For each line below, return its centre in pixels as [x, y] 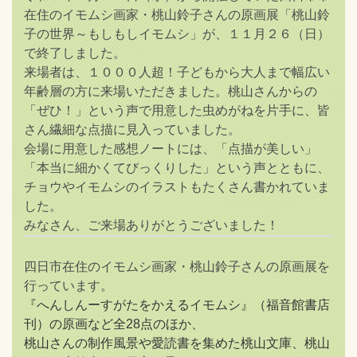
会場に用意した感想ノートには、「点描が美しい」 [171, 148]
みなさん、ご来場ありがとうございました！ [151, 225]
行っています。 [69, 285]
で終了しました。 [75, 53]
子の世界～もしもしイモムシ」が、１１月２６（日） [177, 33]
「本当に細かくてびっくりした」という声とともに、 [177, 167]
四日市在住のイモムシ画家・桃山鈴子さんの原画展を [177, 266]
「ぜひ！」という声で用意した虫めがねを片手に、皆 [177, 110]
